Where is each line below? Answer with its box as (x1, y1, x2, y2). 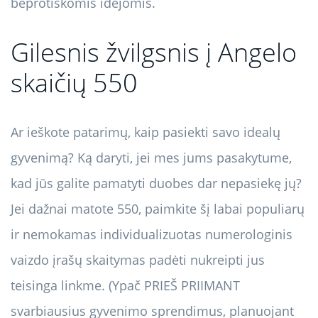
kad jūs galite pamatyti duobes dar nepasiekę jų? (11, 175, 302, 192)
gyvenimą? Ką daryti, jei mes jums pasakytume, (11, 149, 292, 167)
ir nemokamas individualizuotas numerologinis (11, 226, 292, 243)
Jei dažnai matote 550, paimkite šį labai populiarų (11, 200, 305, 218)
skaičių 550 (11, 65, 138, 101)
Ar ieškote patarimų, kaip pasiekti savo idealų (11, 124, 280, 141)
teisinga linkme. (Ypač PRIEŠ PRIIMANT (11, 277, 240, 295)
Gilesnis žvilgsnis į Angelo (11, 35, 297, 70)
